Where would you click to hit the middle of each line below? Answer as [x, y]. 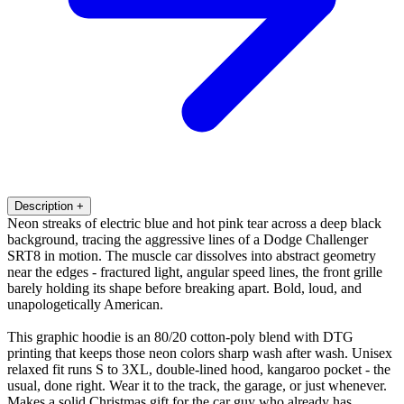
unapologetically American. [85, 304]
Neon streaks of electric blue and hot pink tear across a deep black [194, 223]
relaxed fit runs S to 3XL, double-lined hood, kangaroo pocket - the [199, 369]
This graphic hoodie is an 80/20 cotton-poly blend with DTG [180, 336]
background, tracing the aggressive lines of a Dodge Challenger [188, 239]
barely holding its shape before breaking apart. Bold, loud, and [184, 288]
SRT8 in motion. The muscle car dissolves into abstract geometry [192, 255]
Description [44, 206]
